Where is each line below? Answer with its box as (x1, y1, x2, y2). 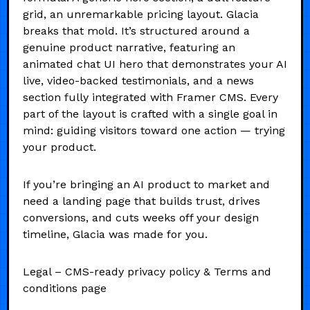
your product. (23, 140, 96, 154)
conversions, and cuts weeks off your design (23, 210, 259, 224)
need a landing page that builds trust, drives (23, 194, 260, 208)
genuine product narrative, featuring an (23, 40, 235, 54)
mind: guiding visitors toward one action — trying (23, 123, 285, 137)
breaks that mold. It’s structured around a (23, 24, 250, 37)
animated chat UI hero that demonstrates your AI (23, 57, 287, 71)
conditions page (23, 281, 107, 295)
